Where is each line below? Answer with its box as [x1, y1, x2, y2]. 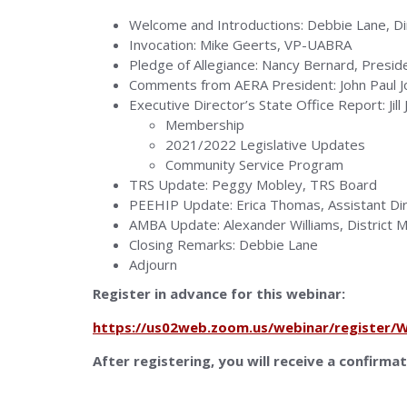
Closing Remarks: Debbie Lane [129, 235, 318, 253]
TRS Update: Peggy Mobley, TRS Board [129, 175, 377, 194]
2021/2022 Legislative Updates [165, 135, 365, 154]
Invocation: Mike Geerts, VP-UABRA [129, 35, 352, 54]
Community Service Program [165, 155, 343, 174]
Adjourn [129, 255, 177, 273]
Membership [165, 115, 244, 134]
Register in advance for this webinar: [93, 284, 345, 303]
